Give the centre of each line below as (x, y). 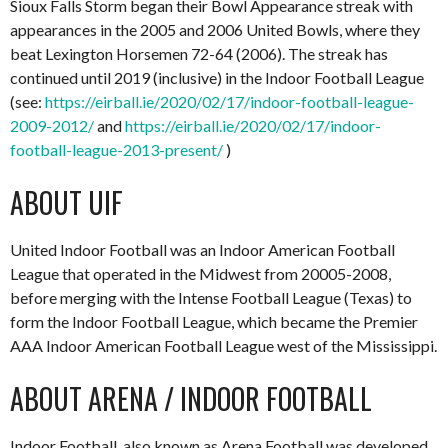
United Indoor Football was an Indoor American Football (202, 249)
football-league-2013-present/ (116, 149)
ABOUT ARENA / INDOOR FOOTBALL (191, 398)
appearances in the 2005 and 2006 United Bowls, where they (215, 29)
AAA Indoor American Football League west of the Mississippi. (223, 345)
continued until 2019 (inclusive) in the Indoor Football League (217, 77)
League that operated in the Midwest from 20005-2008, (200, 273)
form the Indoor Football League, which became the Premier (214, 321)
